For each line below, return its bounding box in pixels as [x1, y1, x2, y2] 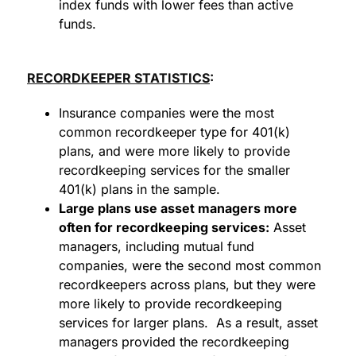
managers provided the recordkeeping [59, 334, 289, 350]
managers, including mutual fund [59, 238, 254, 255]
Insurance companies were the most [59, 105, 274, 122]
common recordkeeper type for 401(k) [59, 124, 290, 141]
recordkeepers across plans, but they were [59, 277, 315, 293]
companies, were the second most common [59, 257, 321, 274]
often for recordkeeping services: [59, 219, 269, 236]
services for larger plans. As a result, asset [59, 315, 318, 331]
